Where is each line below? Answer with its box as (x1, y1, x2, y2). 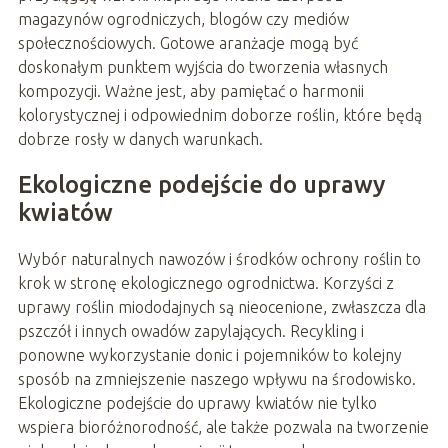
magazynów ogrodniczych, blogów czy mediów (17, 9, 349, 28)
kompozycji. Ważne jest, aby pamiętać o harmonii (17, 81, 364, 100)
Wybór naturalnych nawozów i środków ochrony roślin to (17, 249, 421, 268)
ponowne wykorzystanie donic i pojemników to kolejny (17, 345, 402, 364)
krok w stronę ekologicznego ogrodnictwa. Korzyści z (17, 273, 394, 292)
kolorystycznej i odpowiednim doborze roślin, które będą (17, 105, 422, 124)
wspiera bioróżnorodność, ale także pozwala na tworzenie (17, 417, 429, 436)
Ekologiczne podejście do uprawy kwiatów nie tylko (17, 393, 377, 412)
